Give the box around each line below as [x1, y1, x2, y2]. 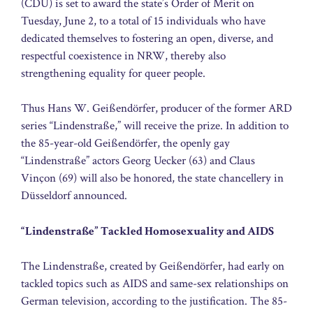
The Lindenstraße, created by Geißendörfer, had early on [21, 259, 284, 275]
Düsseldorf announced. [21, 188, 127, 204]
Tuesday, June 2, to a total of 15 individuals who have [21, 13, 265, 29]
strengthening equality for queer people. [21, 65, 205, 81]
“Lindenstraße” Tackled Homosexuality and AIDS [21, 223, 274, 239]
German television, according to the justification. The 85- [21, 293, 287, 310]
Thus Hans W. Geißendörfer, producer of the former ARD [21, 101, 292, 117]
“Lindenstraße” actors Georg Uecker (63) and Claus [21, 153, 255, 169]
